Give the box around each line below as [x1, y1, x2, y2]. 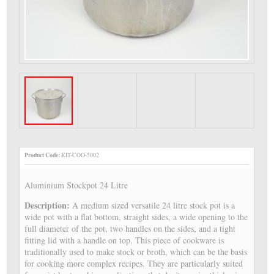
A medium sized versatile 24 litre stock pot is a [72, 199, 235, 212]
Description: [24, 199, 73, 212]
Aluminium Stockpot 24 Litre [24, 179, 128, 191]
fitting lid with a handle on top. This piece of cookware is [24, 234, 224, 246]
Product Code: [24, 150, 61, 160]
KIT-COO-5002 [60, 151, 100, 160]
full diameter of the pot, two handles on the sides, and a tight [24, 223, 236, 235]
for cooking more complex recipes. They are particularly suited [24, 257, 243, 270]
